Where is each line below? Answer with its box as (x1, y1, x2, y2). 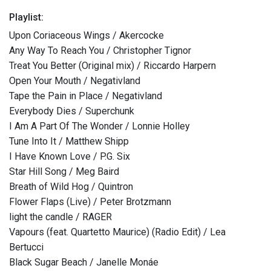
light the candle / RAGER (9, 211, 112, 223)
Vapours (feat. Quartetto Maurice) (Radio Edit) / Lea (9, 226, 226, 238)
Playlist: (9, 11, 44, 24)
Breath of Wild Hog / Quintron (9, 181, 133, 193)
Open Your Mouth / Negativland (9, 75, 140, 87)
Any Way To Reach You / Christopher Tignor (9, 45, 191, 57)
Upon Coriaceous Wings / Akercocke (9, 30, 164, 42)
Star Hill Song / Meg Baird (9, 166, 119, 178)
